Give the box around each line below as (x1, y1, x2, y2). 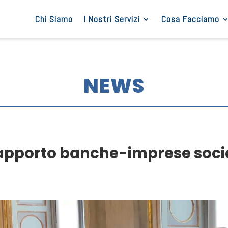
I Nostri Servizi (83, 14, 140, 25)
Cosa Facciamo (161, 14, 219, 25)
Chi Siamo (35, 14, 73, 25)
